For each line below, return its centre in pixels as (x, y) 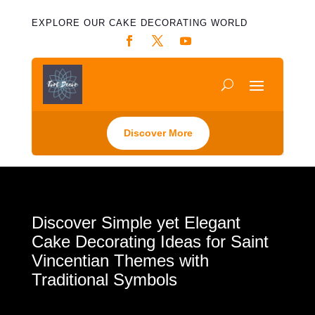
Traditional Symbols (104, 279)
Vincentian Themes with (120, 260)
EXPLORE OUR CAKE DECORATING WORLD (139, 23)
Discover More (158, 133)
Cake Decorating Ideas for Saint (150, 241)
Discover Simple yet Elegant (136, 222)
